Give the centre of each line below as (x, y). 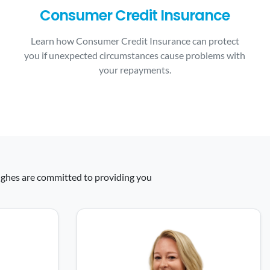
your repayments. (135, 70)
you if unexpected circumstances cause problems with (135, 55)
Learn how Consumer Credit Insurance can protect (135, 41)
